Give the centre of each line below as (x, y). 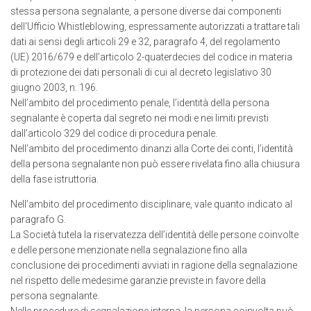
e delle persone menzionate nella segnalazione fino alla (129, 250)
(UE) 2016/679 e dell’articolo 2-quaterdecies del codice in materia (151, 57)
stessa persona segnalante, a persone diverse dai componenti (146, 11)
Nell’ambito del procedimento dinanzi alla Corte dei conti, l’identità (152, 149)
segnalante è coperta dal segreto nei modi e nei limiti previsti (140, 118)
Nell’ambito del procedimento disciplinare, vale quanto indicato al (151, 204)
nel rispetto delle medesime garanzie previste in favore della (138, 281)
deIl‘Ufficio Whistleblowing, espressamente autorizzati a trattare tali (155, 27)
